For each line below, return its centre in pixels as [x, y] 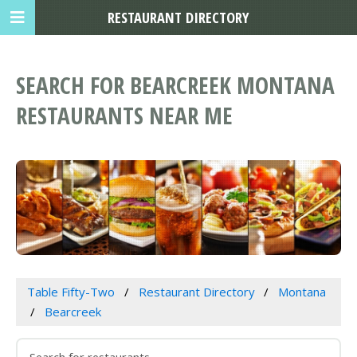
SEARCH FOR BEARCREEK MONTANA [175, 85]
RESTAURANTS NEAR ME [124, 116]
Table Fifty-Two [71, 292]
